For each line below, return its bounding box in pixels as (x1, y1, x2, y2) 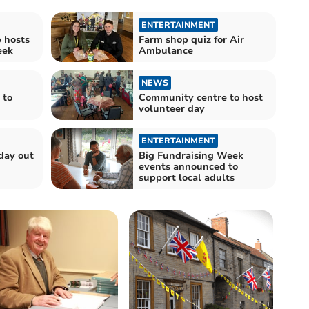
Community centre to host (139, 90, 263, 104)
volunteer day (139, 101, 205, 115)
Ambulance (139, 43, 193, 57)
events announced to (139, 159, 238, 173)
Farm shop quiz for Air (139, 32, 244, 46)
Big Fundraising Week (139, 148, 243, 162)
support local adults (139, 170, 235, 184)
